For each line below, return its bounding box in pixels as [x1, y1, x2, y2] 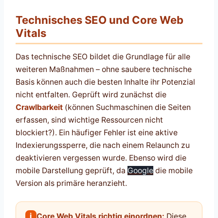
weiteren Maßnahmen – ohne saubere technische [16, 65, 192, 74]
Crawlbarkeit [16, 103, 63, 112]
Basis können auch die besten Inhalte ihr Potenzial [16, 77, 195, 87]
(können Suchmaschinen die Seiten [63, 103, 191, 112]
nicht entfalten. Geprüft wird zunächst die [16, 90, 166, 100]
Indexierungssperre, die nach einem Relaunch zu [16, 141, 190, 150]
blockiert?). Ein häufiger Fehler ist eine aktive [16, 128, 178, 138]
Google [127, 166, 153, 176]
